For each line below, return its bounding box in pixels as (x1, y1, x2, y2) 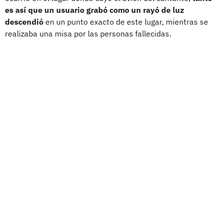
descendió (5, 16, 43, 27)
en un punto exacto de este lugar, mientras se (43, 16, 208, 27)
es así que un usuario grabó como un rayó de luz (5, 4, 184, 15)
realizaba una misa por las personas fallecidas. (5, 28, 171, 38)
